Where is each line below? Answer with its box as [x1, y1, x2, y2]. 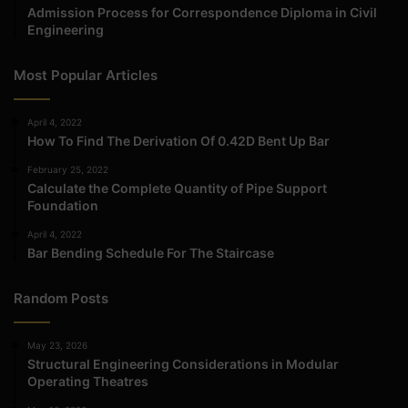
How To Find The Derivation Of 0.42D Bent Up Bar [27, 132, 330, 148]
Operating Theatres [27, 372, 148, 389]
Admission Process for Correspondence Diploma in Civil [27, 4, 377, 20]
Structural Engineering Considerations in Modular [27, 355, 339, 372]
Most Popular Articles [14, 66, 158, 84]
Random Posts [14, 289, 108, 307]
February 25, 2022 [27, 163, 108, 175]
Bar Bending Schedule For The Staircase [27, 244, 274, 260]
